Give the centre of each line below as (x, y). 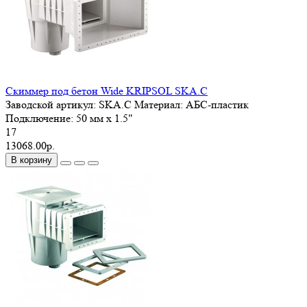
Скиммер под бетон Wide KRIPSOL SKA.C (107, 90)
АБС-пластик (217, 104)
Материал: (159, 104)
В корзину (32, 160)
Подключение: (41, 118)
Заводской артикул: (52, 104)
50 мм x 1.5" (105, 118)
